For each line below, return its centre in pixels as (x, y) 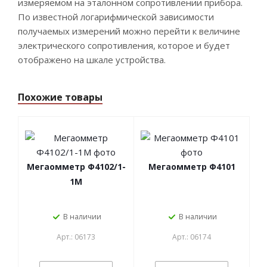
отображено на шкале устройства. (92, 60)
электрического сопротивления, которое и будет (124, 46)
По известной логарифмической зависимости (116, 17)
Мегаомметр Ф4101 (192, 166)
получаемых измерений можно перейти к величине (129, 31)
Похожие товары (60, 97)
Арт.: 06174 (192, 237)
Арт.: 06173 (76, 237)
